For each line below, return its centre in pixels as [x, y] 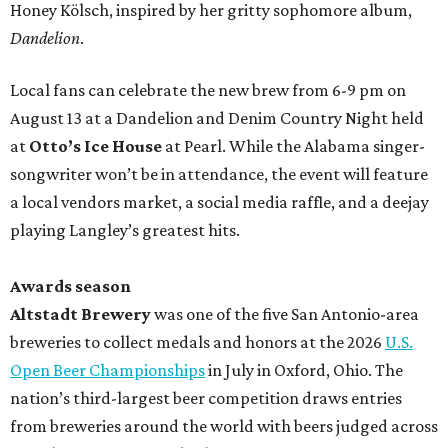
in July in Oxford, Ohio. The [304, 370]
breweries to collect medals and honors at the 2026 [197, 342]
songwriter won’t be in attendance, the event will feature [219, 174]
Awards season [70, 286]
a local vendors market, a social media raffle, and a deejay [219, 202]
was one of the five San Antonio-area [285, 314]
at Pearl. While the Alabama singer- [293, 146]
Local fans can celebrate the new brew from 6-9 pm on [208, 90]
